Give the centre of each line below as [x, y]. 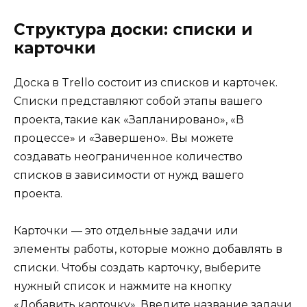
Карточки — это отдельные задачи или [126, 231]
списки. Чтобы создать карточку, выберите [137, 268]
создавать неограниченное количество [128, 157]
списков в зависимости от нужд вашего [129, 175]
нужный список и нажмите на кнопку [123, 286]
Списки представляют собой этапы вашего [138, 101]
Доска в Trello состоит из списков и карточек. [146, 83]
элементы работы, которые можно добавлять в [148, 249]
